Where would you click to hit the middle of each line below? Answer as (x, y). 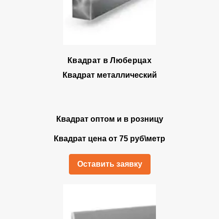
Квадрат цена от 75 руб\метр (109, 139)
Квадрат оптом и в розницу (109, 119)
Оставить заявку (109, 164)
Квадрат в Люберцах (109, 60)
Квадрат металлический (109, 75)
